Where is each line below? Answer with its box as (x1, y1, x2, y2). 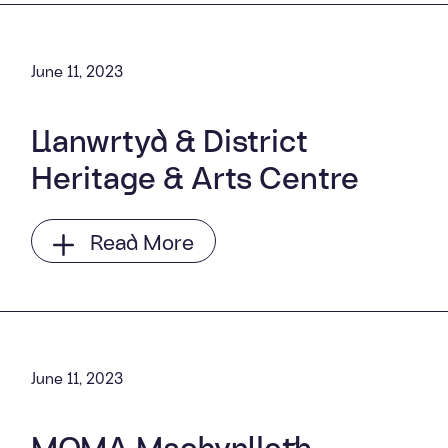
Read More (89, 224, 194, 259)
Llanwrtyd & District (30, 114, 308, 165)
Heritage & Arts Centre (30, 151, 359, 202)
